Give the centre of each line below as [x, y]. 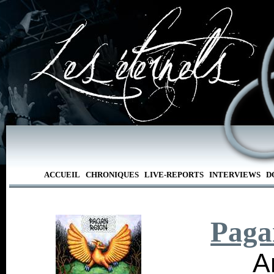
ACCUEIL [62, 175]
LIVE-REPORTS [174, 175]
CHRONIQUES [112, 175]
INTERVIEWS [235, 175]
